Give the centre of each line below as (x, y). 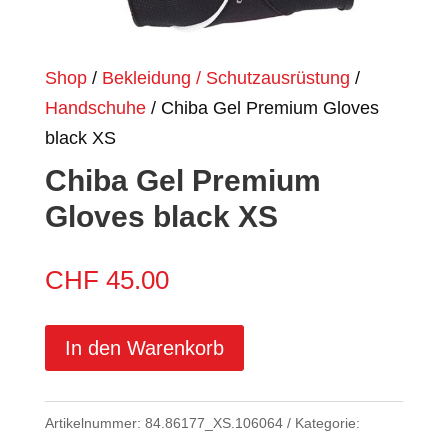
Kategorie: (327, 422)
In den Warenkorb (144, 347)
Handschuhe (95, 107)
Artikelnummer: (94, 422)
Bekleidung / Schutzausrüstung (225, 77)
